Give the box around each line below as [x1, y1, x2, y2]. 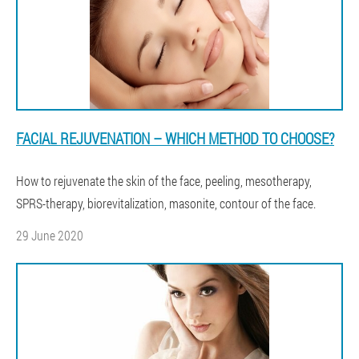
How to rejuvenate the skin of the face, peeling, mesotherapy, [16, 172, 312, 189]
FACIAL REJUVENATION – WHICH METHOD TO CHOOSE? [16, 128, 334, 148]
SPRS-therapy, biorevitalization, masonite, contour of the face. [16, 195, 316, 212]
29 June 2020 [16, 227, 83, 244]
